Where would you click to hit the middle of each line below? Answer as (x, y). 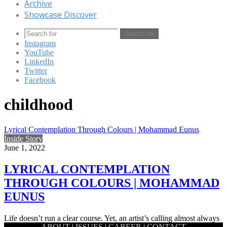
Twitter (36, 71)
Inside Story (23, 138)
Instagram (40, 43)
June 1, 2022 (25, 147)
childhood (39, 105)
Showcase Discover (61, 15)
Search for (139, 34)
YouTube (39, 52)
